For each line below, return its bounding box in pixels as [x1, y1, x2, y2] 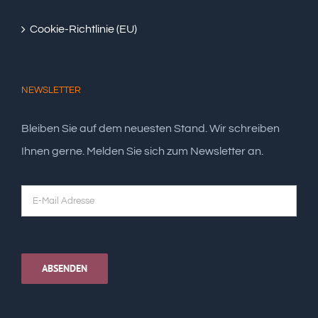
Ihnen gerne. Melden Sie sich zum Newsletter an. [21, 146, 263, 157]
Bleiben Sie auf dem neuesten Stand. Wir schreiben [21, 123, 280, 134]
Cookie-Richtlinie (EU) [30, 23, 137, 35]
